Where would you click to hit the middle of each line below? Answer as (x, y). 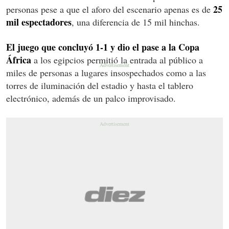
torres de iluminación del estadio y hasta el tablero (100, 85)
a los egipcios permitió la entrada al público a (117, 60)
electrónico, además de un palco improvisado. (91, 98)
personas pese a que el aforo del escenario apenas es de (110, 9)
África (19, 60)
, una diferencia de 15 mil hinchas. (136, 22)
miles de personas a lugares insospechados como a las (106, 72)
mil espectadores (39, 22)
